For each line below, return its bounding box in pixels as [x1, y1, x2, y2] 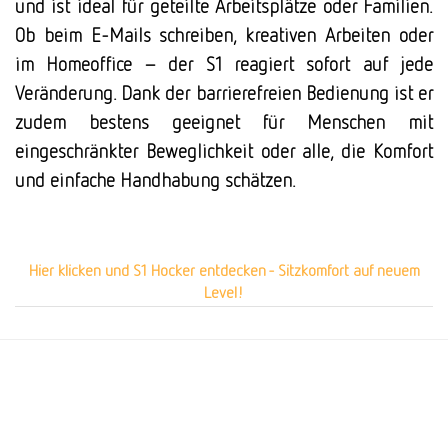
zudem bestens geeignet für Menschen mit [15, 110, 433, 133]
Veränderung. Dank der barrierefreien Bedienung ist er [15, 81, 433, 104]
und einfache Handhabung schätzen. [15, 168, 296, 191]
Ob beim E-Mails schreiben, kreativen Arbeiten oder [15, 23, 433, 46]
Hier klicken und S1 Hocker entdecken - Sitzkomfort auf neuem [28, 259, 420, 280]
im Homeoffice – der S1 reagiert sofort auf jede [15, 52, 433, 75]
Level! [204, 281, 244, 302]
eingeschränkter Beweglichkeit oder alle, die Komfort [15, 139, 433, 162]
